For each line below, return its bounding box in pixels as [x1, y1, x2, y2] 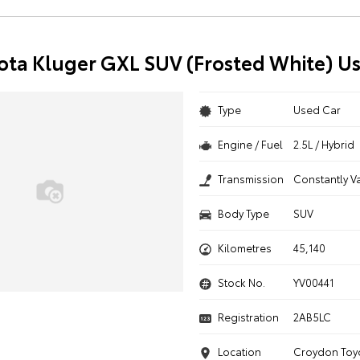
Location [217, 344, 261, 358]
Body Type [217, 206, 269, 220]
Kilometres [217, 240, 272, 255]
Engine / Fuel [217, 137, 283, 151]
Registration [217, 309, 279, 324]
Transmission [217, 171, 284, 186]
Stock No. [217, 275, 265, 289]
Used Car [293, 102, 342, 117]
